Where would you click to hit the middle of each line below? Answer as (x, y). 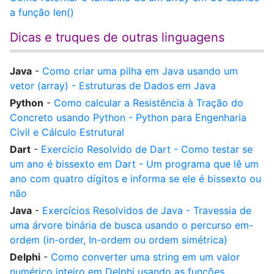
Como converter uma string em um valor (145, 257)
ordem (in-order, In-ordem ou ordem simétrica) (119, 240)
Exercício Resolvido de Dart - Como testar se (147, 149)
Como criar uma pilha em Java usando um (140, 71)
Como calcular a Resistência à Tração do (149, 103)
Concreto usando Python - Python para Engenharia (128, 117)
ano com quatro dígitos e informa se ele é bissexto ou (135, 179)
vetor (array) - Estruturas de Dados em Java (113, 86)
